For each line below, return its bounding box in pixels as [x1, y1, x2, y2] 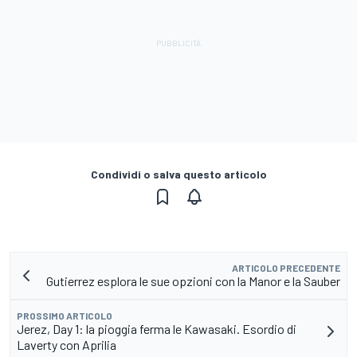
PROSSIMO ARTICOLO [17, 310, 112, 322]
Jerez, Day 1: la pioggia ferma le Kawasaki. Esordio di [17, 321, 296, 337]
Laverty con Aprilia [17, 337, 116, 353]
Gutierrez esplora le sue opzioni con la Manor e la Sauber [46, 273, 340, 289]
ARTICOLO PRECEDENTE [232, 262, 340, 274]
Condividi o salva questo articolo [90, 167, 267, 182]
